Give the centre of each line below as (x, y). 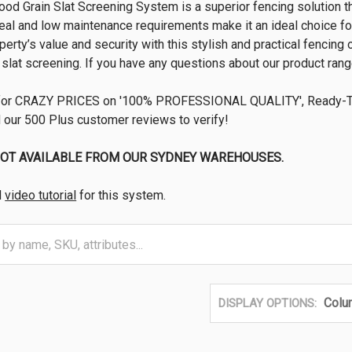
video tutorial (41, 195)
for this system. (121, 195)
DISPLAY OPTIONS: (268, 303)
